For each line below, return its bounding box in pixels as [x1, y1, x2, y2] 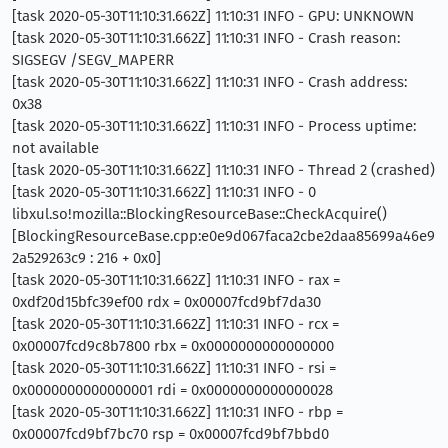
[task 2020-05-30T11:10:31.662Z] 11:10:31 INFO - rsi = [12, 358, 336, 377]
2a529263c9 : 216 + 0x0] [12, 248, 161, 267]
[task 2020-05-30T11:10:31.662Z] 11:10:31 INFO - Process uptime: [12, 116, 416, 135]
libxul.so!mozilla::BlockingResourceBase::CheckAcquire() [12, 204, 387, 223]
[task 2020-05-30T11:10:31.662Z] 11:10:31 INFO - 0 [12, 182, 316, 201]
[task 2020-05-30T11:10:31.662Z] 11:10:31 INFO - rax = [12, 270, 340, 289]
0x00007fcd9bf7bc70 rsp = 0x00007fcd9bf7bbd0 [12, 424, 329, 443]
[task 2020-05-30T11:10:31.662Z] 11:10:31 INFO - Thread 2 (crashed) [12, 160, 435, 179]
